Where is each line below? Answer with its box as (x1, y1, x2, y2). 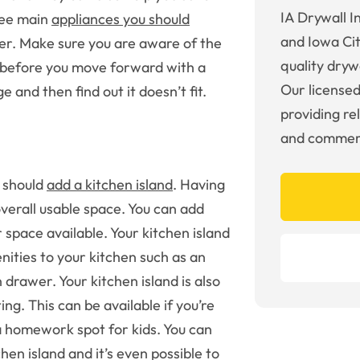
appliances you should (51, 10, 190, 28)
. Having (173, 175, 225, 194)
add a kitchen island (47, 175, 173, 194)
